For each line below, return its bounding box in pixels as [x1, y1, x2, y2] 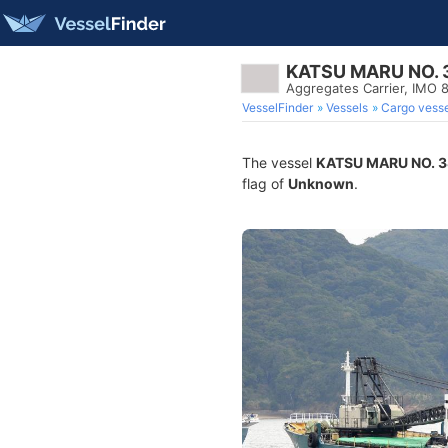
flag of [242, 175, 288, 192]
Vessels [326, 100, 368, 115]
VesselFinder [242, 100, 313, 115]
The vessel [242, 154, 316, 171]
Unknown [288, 175, 354, 192]
